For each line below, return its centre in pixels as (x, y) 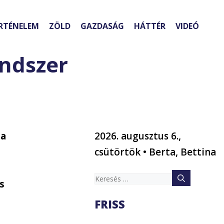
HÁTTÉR (150, 26)
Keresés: (113, 178)
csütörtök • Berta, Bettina (155, 152)
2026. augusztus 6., (138, 136)
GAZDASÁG (102, 26)
